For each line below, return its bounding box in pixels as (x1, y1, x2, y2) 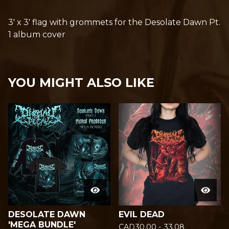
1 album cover (8, 30, 65, 39)
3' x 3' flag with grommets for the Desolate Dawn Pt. (8, 17, 220, 27)
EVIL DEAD (119, 210, 165, 219)
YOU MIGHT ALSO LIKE (8, 75, 154, 90)
